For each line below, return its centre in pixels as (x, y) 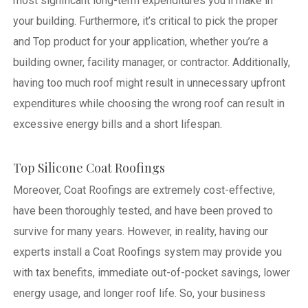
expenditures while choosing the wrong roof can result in (148, 103)
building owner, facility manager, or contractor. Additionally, (151, 62)
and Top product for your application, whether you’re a (140, 41)
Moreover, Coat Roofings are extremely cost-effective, (144, 190)
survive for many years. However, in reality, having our (140, 231)
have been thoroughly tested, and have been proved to (143, 210)
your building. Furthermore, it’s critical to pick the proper (145, 21)
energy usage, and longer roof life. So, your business (139, 293)
